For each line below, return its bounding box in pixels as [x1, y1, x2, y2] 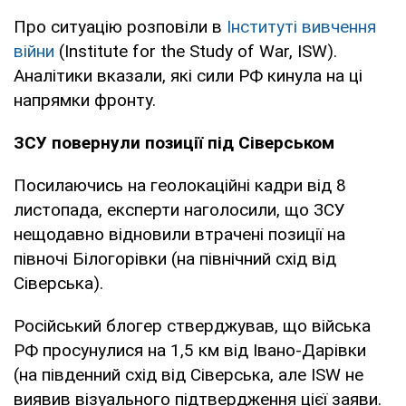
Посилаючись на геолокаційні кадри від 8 [14, 174, 346, 196]
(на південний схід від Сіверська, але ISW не [14, 363, 363, 385]
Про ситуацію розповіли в [14, 15, 227, 37]
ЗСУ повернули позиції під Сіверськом [14, 131, 334, 153]
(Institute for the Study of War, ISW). [54, 40, 337, 62]
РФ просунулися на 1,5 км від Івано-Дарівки [14, 339, 366, 361]
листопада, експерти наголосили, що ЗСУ [14, 198, 345, 220]
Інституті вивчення [227, 15, 376, 37]
